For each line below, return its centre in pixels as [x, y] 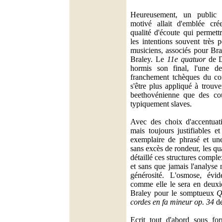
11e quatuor [186, 59]
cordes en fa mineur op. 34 [172, 202]
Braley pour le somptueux [174, 193]
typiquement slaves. [161, 104]
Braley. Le [149, 59]
